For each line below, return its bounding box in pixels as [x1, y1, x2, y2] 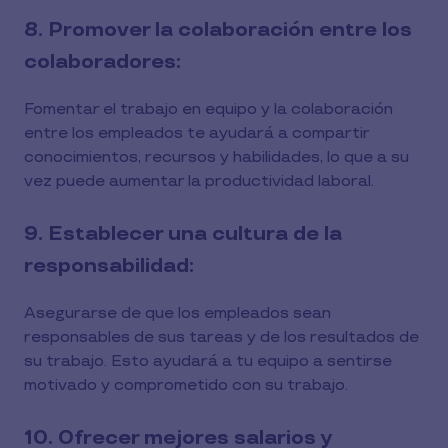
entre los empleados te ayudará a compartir [24, 124, 369, 143]
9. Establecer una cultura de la [24, 222, 342, 246]
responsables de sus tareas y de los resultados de [24, 328, 419, 347]
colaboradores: [24, 50, 181, 74]
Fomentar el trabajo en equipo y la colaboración [24, 100, 393, 119]
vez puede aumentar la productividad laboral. [24, 172, 374, 191]
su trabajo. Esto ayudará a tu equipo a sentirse [24, 352, 392, 371]
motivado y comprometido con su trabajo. [24, 376, 348, 395]
